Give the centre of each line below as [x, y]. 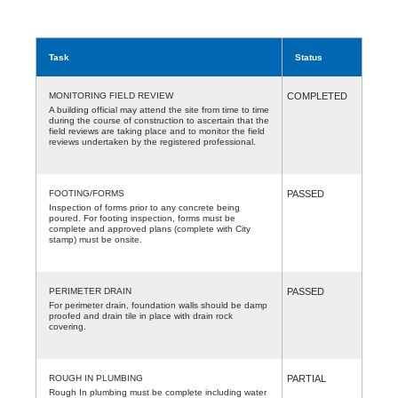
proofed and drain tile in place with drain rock [141, 315]
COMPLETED [317, 96]
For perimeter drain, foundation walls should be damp [158, 305]
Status [309, 57]
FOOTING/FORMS [87, 193]
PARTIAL [306, 378]
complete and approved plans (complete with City [150, 228]
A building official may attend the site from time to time [159, 109]
